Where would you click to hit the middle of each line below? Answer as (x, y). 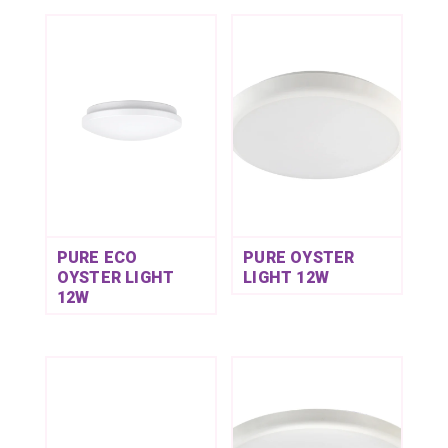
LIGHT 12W (286, 278)
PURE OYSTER (299, 258)
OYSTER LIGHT (115, 278)
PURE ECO (97, 258)
